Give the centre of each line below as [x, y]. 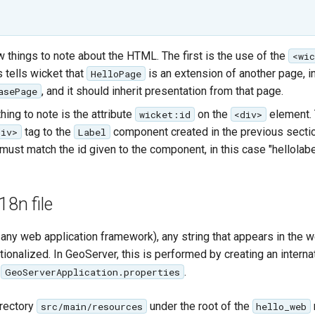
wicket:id [165, 114]
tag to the [47, 131]
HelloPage [116, 73]
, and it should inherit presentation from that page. [162, 91]
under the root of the [199, 306]
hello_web [282, 306]
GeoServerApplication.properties [92, 272]
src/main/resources [91, 306]
